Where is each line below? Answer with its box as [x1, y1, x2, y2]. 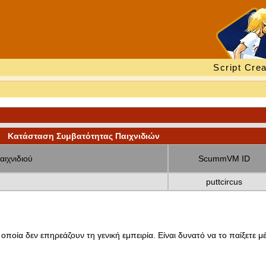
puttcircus [205, 177, 242, 186]
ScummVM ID [198, 154, 250, 163]
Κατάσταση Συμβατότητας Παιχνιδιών [7, 131, 160, 141]
